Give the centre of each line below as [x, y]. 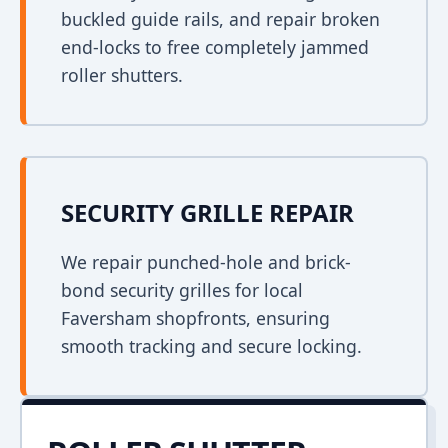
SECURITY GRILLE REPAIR [207, 212]
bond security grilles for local [182, 290]
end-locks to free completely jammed [215, 47]
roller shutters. [122, 75]
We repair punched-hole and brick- [206, 262]
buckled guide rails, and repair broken [220, 19]
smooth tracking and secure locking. [211, 346]
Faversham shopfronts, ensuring [195, 318]
